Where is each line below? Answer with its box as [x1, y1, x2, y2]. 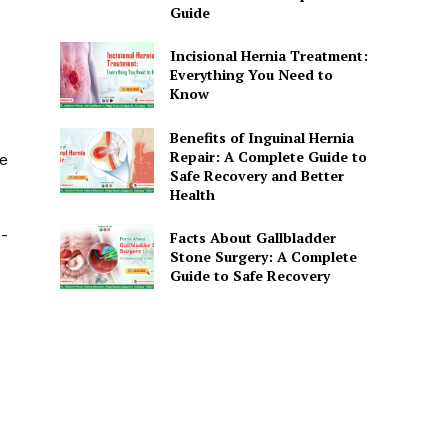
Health [169, 184, 215, 204]
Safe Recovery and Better [169, 165, 344, 185]
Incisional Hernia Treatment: [169, 46, 368, 66]
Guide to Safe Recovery [169, 265, 330, 285]
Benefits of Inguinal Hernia [169, 127, 354, 147]
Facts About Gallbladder [169, 227, 336, 247]
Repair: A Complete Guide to [169, 146, 367, 166]
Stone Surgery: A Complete [169, 246, 357, 266]
